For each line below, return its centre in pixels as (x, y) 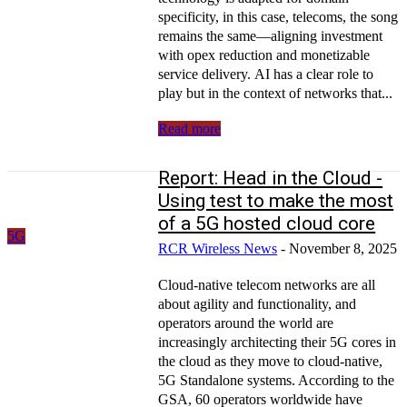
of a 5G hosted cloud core (267, 223)
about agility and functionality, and (258, 303)
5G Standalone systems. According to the (277, 380)
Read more (190, 128)
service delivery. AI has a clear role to (266, 74)
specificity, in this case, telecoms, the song (278, 16)
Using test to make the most (276, 200)
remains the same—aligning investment (271, 35)
